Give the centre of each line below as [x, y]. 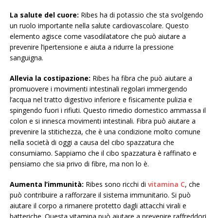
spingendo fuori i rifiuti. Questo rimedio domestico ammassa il [108, 110]
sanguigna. [27, 58]
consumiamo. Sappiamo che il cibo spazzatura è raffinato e [103, 153]
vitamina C [166, 184]
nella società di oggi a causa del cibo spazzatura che [92, 143]
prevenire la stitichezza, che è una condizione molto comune [105, 132]
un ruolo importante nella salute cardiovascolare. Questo [99, 26]
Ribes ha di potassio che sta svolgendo [141, 15]
